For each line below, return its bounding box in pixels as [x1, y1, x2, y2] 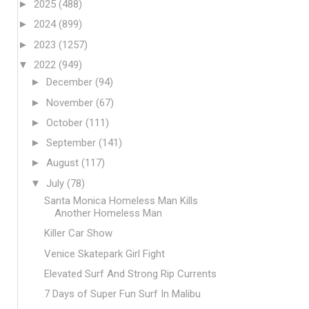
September [46, 137, 99, 149]
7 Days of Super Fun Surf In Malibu [43, 288, 201, 300]
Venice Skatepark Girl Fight [43, 247, 165, 260]
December [46, 76, 95, 89]
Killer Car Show [43, 227, 112, 240]
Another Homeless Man [54, 207, 162, 219]
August [46, 157, 81, 170]
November [46, 96, 96, 109]
